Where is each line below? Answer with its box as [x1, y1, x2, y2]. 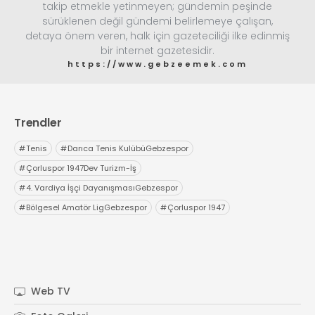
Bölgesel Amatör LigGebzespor [26, 201, 147, 213]
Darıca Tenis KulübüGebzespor [67, 142, 188, 154]
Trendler [14, 114, 62, 131]
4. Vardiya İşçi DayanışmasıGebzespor [26, 181, 178, 193]
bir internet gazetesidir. [101, 43, 214, 58]
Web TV [28, 283, 70, 298]
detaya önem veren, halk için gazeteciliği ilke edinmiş [25, 28, 290, 43]
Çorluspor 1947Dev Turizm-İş [26, 162, 136, 174]
